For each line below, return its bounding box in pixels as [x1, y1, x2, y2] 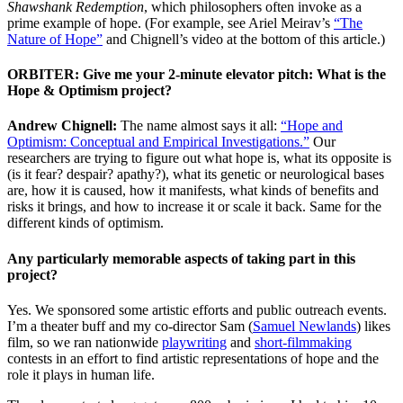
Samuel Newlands [253, 318, 356, 334]
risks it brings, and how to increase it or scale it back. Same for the [7, 199, 381, 215]
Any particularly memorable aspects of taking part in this [7, 250, 355, 266]
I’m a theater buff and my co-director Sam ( [7, 318, 253, 334]
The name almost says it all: [117, 118, 281, 134]
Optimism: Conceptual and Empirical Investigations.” [7, 134, 309, 150]
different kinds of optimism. [7, 215, 164, 231]
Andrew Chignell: [7, 118, 117, 134]
